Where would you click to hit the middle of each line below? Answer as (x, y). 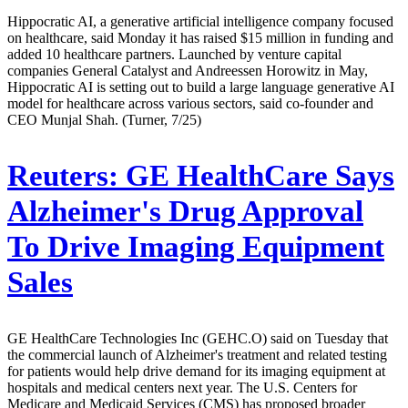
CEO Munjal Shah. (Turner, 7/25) (104, 119)
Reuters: (63, 175)
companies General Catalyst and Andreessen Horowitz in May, (188, 70)
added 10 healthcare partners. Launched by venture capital (174, 54)
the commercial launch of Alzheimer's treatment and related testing (197, 354)
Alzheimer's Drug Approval (185, 211)
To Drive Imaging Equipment (196, 246)
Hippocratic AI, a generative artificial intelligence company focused (200, 21)
